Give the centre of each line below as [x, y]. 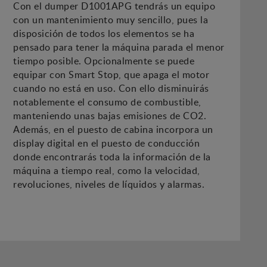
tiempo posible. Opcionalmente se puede [104, 61]
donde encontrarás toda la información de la [112, 157]
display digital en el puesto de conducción [107, 143]
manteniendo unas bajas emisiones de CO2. [110, 116]
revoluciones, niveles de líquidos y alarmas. [109, 184]
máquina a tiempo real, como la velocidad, [107, 171]
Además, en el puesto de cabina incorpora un [113, 130]
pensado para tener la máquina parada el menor [119, 47]
